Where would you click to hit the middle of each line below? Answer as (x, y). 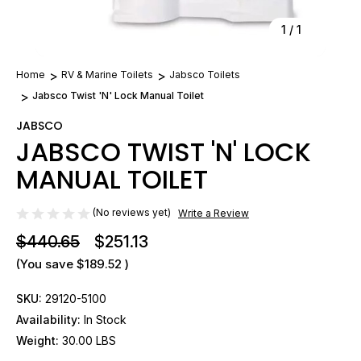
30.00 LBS (89, 340)
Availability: (48, 319)
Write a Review (214, 213)
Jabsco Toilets (205, 75)
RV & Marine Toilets (107, 75)
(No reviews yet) (132, 212)
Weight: (37, 340)
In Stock (105, 319)
